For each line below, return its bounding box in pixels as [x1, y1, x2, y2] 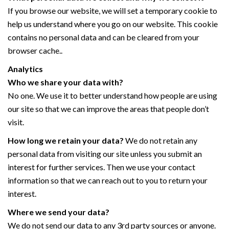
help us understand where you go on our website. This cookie [8, 18, 218, 29]
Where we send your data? [8, 207, 109, 217]
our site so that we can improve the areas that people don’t [8, 103, 209, 113]
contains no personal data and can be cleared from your [8, 32, 199, 42]
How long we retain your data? [8, 135, 124, 145]
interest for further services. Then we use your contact [8, 162, 195, 172]
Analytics [8, 63, 43, 74]
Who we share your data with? [8, 77, 123, 87]
